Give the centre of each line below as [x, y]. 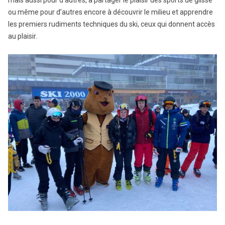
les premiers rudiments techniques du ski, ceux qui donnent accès [111, 24]
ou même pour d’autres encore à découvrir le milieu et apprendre [110, 12]
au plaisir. [23, 36]
